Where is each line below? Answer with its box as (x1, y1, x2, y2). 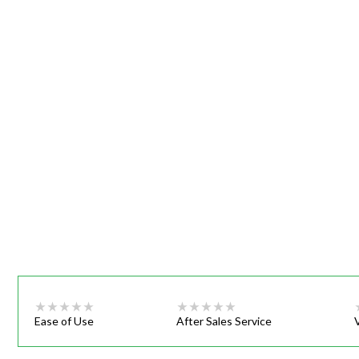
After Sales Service (176, 314, 272, 329)
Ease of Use (34, 314, 94, 329)
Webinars (196, 14, 248, 28)
